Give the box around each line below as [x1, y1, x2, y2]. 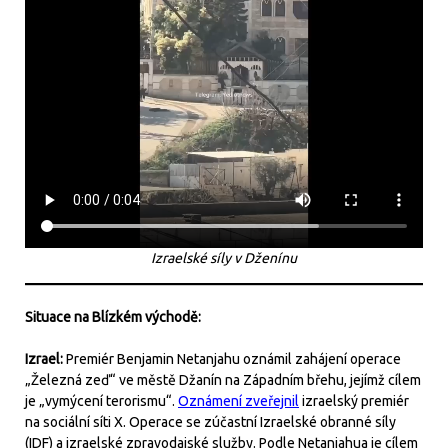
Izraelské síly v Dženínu [151, 249, 297, 266]
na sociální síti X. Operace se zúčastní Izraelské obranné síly [25, 413, 396, 430]
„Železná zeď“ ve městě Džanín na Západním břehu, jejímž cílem [25, 371, 421, 388]
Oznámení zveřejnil [178, 392, 299, 409]
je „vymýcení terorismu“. [25, 392, 178, 409]
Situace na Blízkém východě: [25, 308, 201, 325]
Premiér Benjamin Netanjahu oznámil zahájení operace [66, 350, 401, 367]
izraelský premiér [299, 392, 409, 409]
